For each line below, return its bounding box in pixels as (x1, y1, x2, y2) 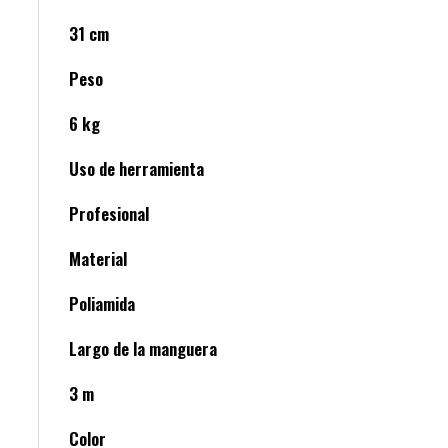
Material (69, 246, 127, 272)
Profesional (69, 201, 149, 227)
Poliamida (69, 291, 135, 317)
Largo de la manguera (69, 336, 217, 362)
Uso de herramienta (69, 156, 204, 182)
